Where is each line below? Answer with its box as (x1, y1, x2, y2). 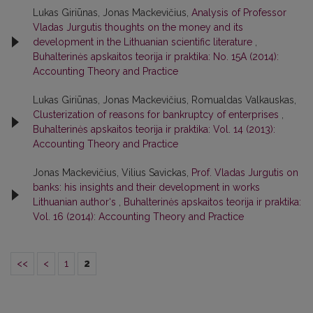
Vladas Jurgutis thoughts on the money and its (33, 21, 243, 33)
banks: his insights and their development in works (33, 181, 260, 193)
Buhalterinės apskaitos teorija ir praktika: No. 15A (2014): (33, 50, 279, 62)
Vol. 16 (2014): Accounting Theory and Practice (33, 210, 244, 222)
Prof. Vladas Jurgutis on (191, 166, 298, 178)
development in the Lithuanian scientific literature (33, 36, 255, 48)
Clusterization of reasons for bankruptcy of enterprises (33, 108, 282, 120)
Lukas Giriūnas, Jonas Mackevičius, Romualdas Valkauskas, (33, 94, 296, 105)
